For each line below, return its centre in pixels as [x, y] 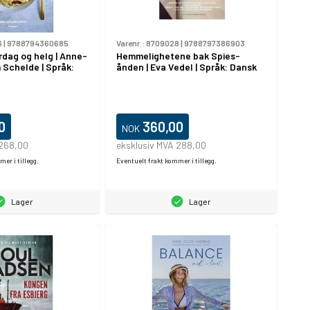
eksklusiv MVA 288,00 [161, 145]
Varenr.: [131, 43]
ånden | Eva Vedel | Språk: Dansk [186, 66]
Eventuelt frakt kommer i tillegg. [166, 160]
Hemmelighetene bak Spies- [178, 55]
